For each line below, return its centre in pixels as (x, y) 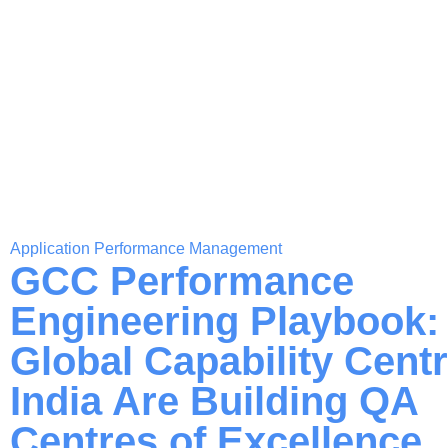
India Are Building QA (214, 401)
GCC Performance (182, 281)
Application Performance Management (146, 248)
